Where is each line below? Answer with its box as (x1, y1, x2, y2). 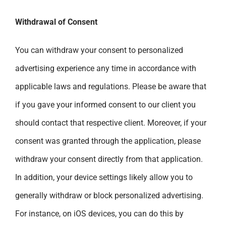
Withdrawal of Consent (15, 17, 97, 27)
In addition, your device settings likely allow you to (15, 172, 193, 182)
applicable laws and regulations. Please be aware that (15, 81, 206, 91)
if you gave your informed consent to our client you (15, 99, 196, 109)
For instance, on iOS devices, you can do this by (15, 208, 184, 218)
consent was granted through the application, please (15, 136, 201, 146)
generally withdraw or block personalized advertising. (15, 190, 203, 200)
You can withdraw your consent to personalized (15, 45, 183, 55)
